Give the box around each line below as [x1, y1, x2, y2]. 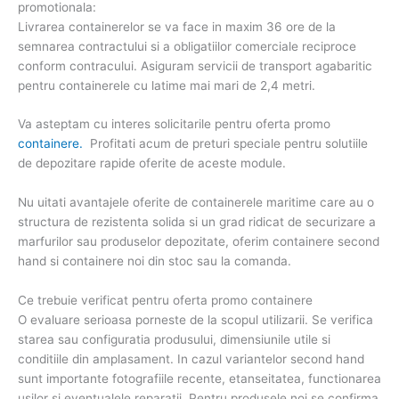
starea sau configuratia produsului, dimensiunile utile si [18, 332, 330, 347]
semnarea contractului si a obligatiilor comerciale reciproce [18, 38, 356, 53]
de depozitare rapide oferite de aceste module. [18, 156, 286, 171]
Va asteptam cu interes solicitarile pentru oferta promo [18, 117, 330, 132]
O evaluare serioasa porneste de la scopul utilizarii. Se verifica [18, 313, 373, 328]
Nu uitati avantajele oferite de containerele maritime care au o [18, 195, 374, 210]
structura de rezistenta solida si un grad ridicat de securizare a [18, 215, 376, 230]
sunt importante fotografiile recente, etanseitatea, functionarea [18, 371, 381, 387]
